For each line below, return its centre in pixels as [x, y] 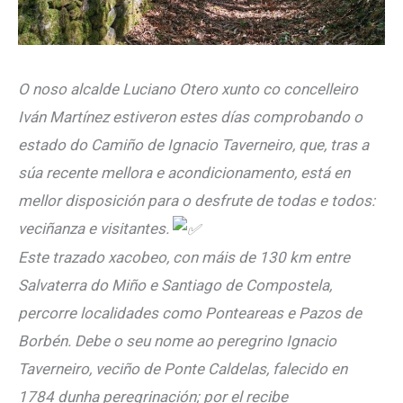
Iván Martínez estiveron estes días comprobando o [190, 116]
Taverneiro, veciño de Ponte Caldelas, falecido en [183, 369]
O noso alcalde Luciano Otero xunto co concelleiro [188, 89]
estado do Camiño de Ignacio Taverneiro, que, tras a [193, 144]
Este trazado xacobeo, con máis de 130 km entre [184, 257]
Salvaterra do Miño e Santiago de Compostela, [175, 285]
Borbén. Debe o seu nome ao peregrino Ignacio [177, 341]
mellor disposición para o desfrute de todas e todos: [197, 200]
